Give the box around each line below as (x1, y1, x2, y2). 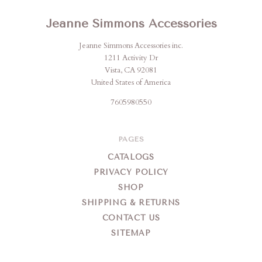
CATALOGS (108, 153, 154, 162)
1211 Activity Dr (104, 53, 158, 64)
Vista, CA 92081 (105, 65, 157, 76)
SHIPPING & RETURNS (82, 198, 180, 208)
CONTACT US (102, 213, 160, 223)
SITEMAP (111, 229, 151, 238)
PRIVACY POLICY (93, 168, 169, 177)
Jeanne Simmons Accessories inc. (79, 40, 183, 51)
